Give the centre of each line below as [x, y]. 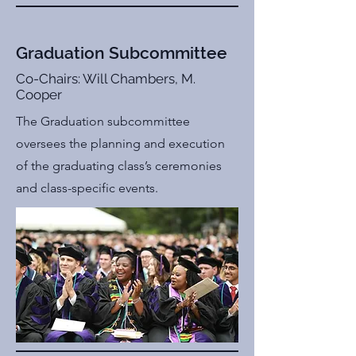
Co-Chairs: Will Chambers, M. [106, 79]
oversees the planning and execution [120, 143]
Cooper [39, 95]
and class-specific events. [89, 188]
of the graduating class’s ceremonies [119, 166]
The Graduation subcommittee [103, 121]
